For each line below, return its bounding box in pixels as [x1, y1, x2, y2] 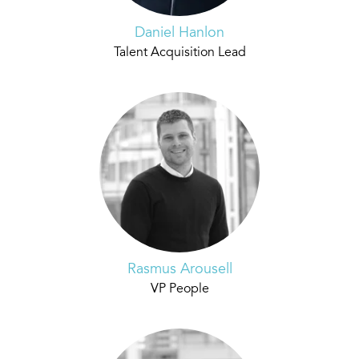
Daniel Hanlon [135, 26, 224, 41]
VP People [150, 283, 209, 296]
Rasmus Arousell [127, 262, 232, 277]
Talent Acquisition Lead [113, 46, 246, 60]
